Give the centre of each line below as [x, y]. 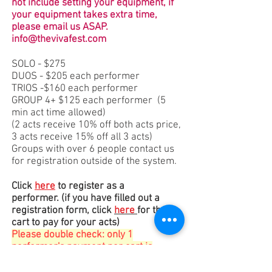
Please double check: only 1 [72, 235]
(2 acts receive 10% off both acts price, [96, 125]
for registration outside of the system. [94, 162]
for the [152, 211]
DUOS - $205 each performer [76, 77]
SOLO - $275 [40, 65]
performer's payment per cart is [82, 247]
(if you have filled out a [110, 199]
